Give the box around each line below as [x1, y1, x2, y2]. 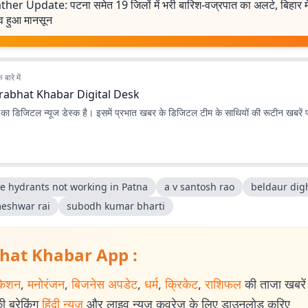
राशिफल [205, 276, 241, 292]
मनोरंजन [27, 276, 65, 292]
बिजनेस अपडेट [71, 276, 137, 292]
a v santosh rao [164, 180, 234, 193]
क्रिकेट [165, 276, 198, 292]
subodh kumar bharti [67, 199, 165, 212]
